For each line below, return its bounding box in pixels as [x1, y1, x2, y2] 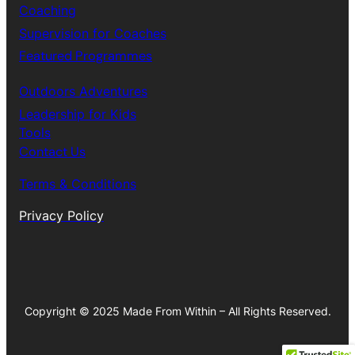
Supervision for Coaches [19, 25, 166, 41]
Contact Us [19, 143, 86, 160]
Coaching [19, 2, 76, 18]
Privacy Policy [19, 207, 104, 223]
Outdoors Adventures [19, 82, 147, 99]
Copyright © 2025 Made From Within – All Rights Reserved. [24, 303, 331, 318]
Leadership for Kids [19, 105, 136, 122]
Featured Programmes [19, 47, 152, 64]
